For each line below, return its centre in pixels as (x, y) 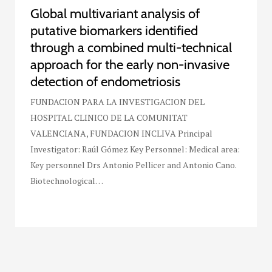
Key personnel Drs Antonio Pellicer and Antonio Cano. (133, 165)
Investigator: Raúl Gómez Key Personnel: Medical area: (135, 149)
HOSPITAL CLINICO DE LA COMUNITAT (109, 117)
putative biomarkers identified (114, 30)
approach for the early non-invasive (130, 64)
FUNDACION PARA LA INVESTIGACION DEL (117, 101)
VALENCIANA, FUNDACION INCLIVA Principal (121, 133)
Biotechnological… (67, 180)
